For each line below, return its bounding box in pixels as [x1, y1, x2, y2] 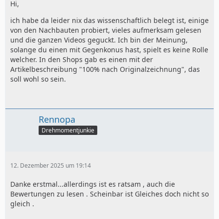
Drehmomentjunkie [42, 126, 94, 135]
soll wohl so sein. [10, 74, 66, 84]
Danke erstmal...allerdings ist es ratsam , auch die [10, 179, 175, 189]
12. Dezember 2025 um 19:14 [10, 161, 91, 170]
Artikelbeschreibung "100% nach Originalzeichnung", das [10, 64, 200, 74]
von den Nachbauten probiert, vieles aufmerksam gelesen [10, 25, 201, 35]
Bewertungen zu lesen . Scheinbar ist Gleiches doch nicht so [10, 189, 209, 199]
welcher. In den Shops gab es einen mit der [10, 54, 153, 64]
